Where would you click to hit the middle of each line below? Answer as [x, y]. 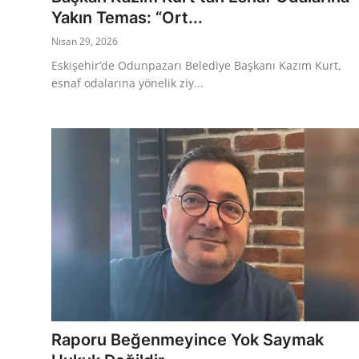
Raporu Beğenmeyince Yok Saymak [188, 339]
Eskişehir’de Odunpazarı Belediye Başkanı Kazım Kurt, [196, 65]
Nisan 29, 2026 [85, 41]
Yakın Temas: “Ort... [127, 17]
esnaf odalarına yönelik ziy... [127, 83]
